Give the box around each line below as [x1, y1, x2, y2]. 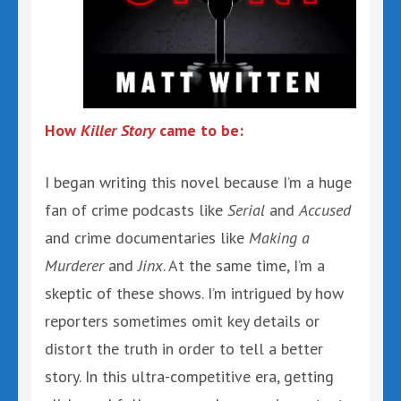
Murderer [45, 255, 104, 276]
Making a [249, 227, 310, 248]
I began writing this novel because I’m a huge [45, 172, 352, 192]
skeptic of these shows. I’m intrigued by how [45, 283, 344, 303]
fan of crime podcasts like [45, 200, 227, 220]
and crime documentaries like [45, 227, 249, 248]
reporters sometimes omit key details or [45, 311, 320, 331]
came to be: [159, 120, 243, 141]
